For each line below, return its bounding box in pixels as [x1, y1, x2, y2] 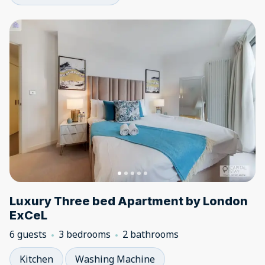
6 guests [9, 228, 47, 241]
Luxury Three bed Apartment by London [9, 194, 248, 208]
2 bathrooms [122, 228, 179, 241]
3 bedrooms [59, 228, 111, 241]
